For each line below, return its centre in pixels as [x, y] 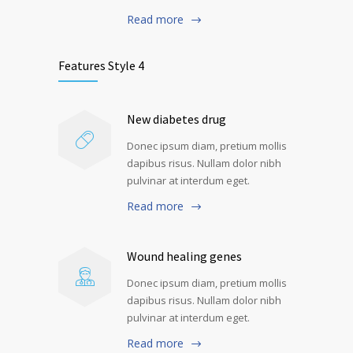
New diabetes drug [176, 119]
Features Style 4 [101, 65]
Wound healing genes [184, 256]
